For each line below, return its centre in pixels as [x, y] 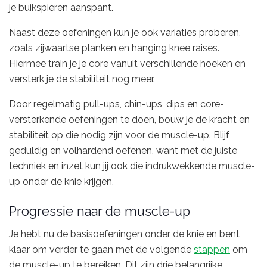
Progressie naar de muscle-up [100, 211]
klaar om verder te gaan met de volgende [101, 250]
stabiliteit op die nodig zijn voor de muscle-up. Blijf [119, 135]
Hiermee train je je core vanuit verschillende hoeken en [127, 63]
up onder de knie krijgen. [61, 181]
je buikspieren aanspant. [61, 7]
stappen [212, 250]
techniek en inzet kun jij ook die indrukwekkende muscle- [132, 166]
